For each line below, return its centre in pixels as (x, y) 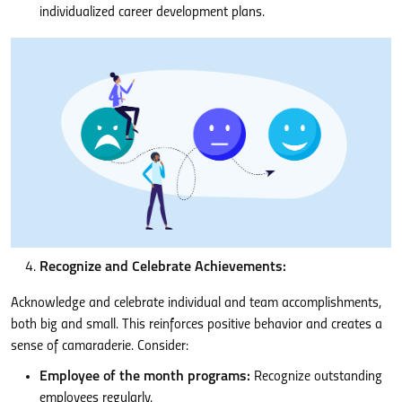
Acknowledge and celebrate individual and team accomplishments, (196, 303)
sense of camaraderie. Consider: (100, 346)
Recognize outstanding (316, 376)
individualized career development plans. (152, 12)
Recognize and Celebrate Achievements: (163, 267)
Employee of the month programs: (145, 376)
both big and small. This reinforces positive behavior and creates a (197, 324)
